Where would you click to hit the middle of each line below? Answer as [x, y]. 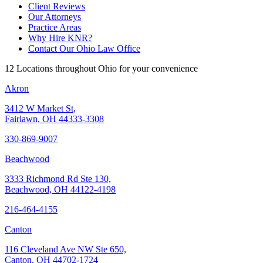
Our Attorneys [55, 16]
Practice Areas [55, 27]
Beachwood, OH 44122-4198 [60, 189]
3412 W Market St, [40, 108]
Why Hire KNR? [60, 38]
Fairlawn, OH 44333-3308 [54, 119]
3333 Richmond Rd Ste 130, [58, 178]
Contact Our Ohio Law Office [84, 48]
